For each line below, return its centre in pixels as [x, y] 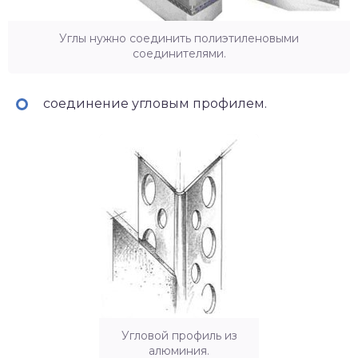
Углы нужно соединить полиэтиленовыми [179, 38]
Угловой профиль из [179, 335]
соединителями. [179, 53]
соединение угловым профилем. [153, 103]
